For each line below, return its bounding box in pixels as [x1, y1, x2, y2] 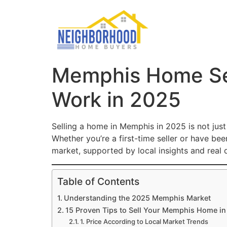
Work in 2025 [52, 87, 181, 112]
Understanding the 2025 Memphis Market [63, 193, 211, 202]
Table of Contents [57, 175, 139, 187]
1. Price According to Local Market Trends [80, 217, 209, 225]
